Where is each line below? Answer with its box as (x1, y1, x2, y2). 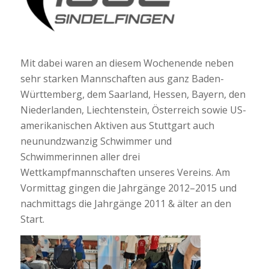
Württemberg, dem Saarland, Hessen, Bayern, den (20, 88, 246, 101)
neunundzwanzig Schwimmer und (20, 134, 172, 148)
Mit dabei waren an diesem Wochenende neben (20, 56, 234, 70)
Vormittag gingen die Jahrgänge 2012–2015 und (20, 181, 237, 195)
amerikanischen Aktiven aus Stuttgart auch (20, 119, 214, 133)
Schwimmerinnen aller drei (20, 150, 140, 164)
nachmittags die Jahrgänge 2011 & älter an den (20, 197, 231, 211)
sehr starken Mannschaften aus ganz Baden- (20, 72, 224, 86)
